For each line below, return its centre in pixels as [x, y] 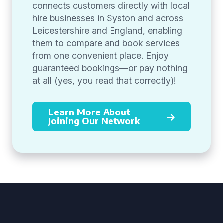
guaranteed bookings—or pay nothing [110, 68]
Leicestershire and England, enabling [107, 31]
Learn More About [89, 112]
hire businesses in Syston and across [108, 18]
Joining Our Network [94, 121]
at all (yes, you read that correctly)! [104, 80]
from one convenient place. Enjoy [101, 56]
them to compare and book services [106, 43]
